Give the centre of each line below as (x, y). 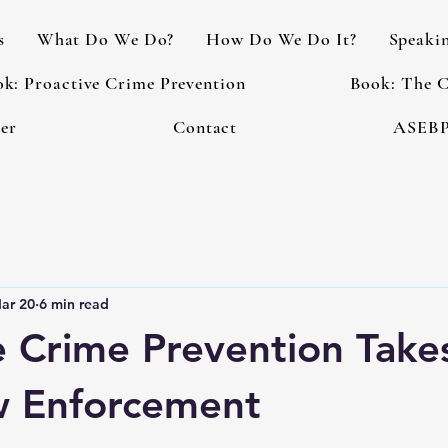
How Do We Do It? (281, 39)
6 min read (74, 303)
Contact (205, 127)
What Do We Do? (105, 39)
